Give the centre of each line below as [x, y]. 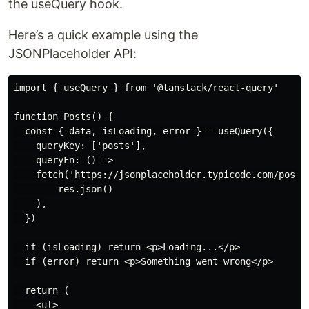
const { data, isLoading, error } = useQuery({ [143, 131]
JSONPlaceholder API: [72, 54]
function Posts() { [63, 117]
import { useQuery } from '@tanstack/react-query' [146, 88]
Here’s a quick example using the [103, 35]
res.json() [63, 189]
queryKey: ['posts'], [80, 146]
